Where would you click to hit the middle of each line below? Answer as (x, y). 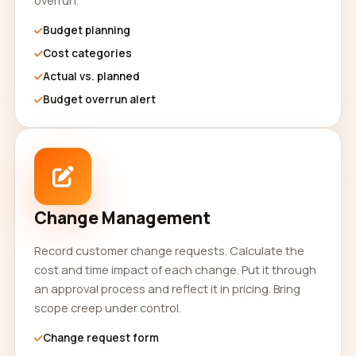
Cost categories (87, 53)
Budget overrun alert (99, 99)
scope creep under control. (108, 308)
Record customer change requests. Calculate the (169, 250)
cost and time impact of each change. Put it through (175, 269)
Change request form (101, 338)
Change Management (122, 218)
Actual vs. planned (91, 76)
